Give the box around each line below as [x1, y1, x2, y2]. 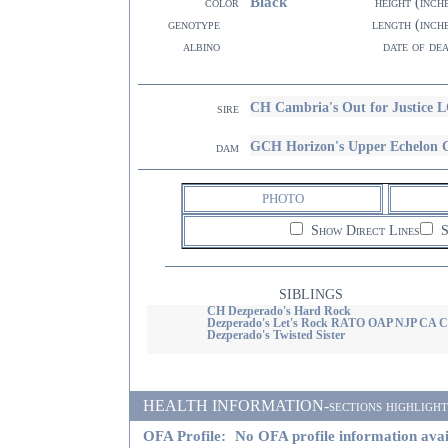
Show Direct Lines [306, 223, 420, 238]
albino [183, 39, 220, 54]
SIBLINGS [279, 287, 343, 302]
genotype [168, 17, 220, 32]
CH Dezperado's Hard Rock [206, 305, 351, 317]
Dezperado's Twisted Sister [206, 329, 345, 341]
